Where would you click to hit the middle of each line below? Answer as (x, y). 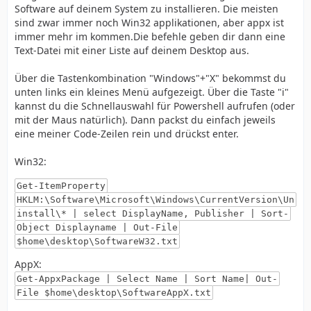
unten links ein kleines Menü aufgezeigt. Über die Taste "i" (152, 92)
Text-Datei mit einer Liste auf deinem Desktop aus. (132, 50)
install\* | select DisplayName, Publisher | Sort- (152, 213)
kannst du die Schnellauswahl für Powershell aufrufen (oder (155, 106)
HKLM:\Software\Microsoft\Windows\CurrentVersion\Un (155, 200)
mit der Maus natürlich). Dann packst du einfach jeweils (145, 120)
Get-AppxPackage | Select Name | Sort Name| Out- (147, 279)
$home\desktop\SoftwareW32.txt (97, 241)
